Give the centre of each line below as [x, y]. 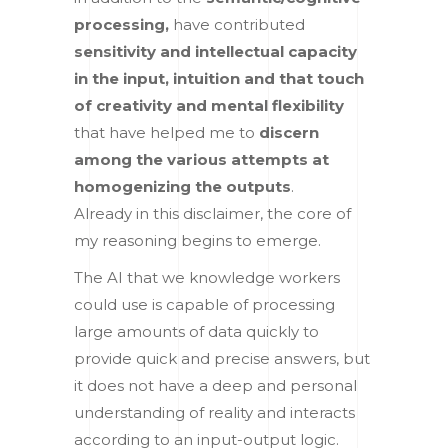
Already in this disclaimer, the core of [212, 213]
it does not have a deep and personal [215, 385]
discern [289, 132]
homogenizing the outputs [182, 186]
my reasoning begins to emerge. [197, 240]
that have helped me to [166, 132]
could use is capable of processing [204, 304]
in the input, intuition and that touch [219, 78]
